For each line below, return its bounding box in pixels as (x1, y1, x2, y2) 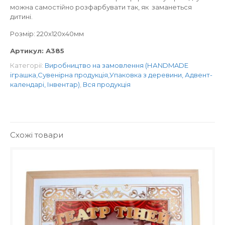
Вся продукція (83, 80, 131, 88)
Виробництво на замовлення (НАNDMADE (45, 61, 188, 69)
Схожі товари (10, 130, 63, 140)
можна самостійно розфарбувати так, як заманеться (10, 3, 192, 11)
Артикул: (10, 47, 46, 55)
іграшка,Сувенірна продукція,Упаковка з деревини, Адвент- (10, 71, 212, 79)
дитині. (10, 13, 33, 21)
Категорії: (10, 61, 45, 69)
